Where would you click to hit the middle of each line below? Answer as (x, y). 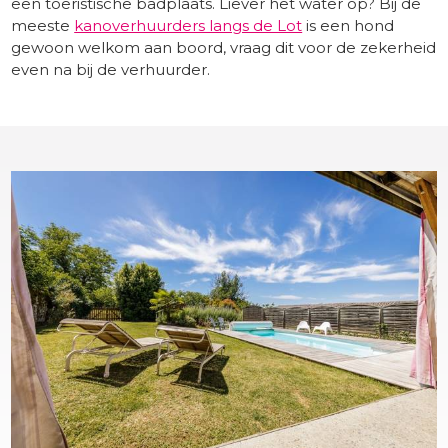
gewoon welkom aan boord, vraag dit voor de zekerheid (224, 48)
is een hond (348, 26)
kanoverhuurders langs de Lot (188, 26)
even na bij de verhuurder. (111, 70)
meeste (43, 26)
